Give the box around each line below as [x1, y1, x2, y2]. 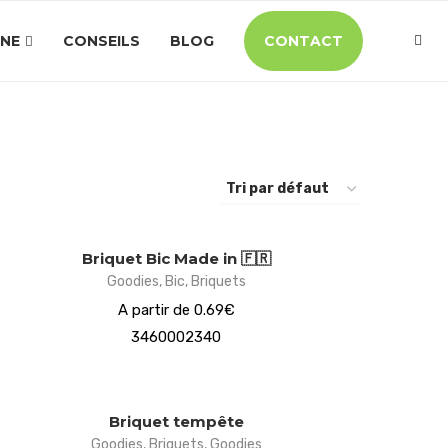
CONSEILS [63, 32, 140, 50]
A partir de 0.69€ [117, 301, 235, 319]
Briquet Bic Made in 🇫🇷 [81, 249, 271, 268]
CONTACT [264, 32, 343, 50]
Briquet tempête [108, 412, 244, 431]
